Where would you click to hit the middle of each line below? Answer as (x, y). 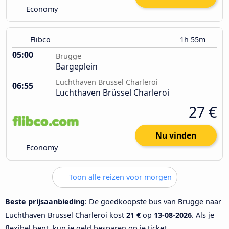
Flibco (40, 40)
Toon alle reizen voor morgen (119, 177)
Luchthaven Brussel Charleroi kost (66, 215)
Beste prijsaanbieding (45, 201)
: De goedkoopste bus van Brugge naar (153, 201)
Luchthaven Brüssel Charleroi (112, 93)
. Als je (203, 215)
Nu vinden (176, 136)
